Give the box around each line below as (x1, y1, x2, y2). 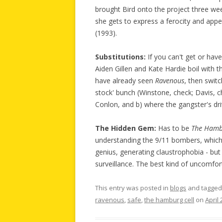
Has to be (156, 123, 191, 133)
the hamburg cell (144, 195, 194, 205)
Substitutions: (95, 52, 146, 62)
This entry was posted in (95, 183, 170, 193)
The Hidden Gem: (95, 123, 156, 133)
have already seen (95, 76, 155, 86)
